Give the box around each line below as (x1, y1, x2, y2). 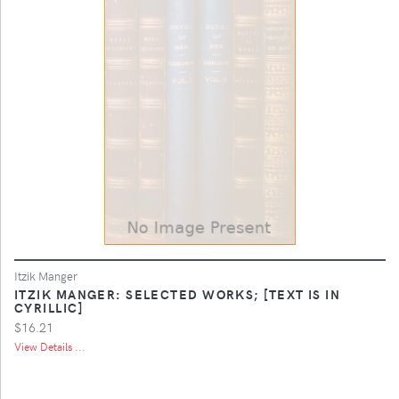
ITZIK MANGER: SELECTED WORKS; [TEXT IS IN (14, 284, 341, 303)
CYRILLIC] (14, 297, 83, 316)
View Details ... (14, 338, 85, 354)
